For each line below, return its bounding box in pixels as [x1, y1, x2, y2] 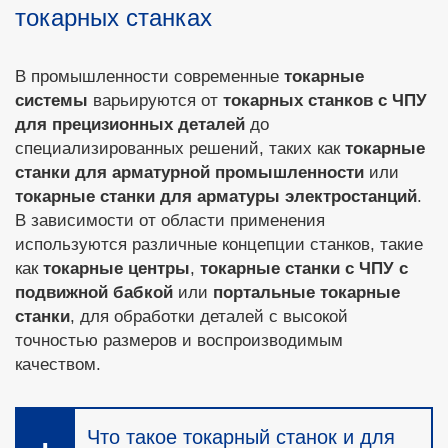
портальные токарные [213, 283, 400, 302]
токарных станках [15, 4, 212, 31]
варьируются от [93, 91, 223, 110]
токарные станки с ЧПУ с [200, 259, 408, 278]
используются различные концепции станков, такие [15, 235, 423, 254]
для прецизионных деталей [15, 115, 245, 134]
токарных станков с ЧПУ [223, 91, 427, 110]
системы [15, 91, 93, 110]
